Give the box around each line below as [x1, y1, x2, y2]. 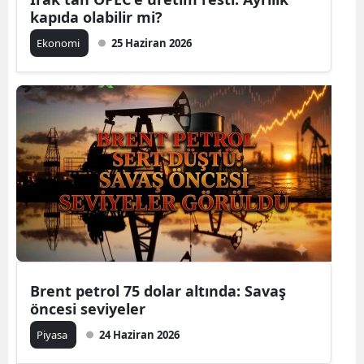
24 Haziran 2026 [99, 327, 180, 342]
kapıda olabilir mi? [30, 7, 162, 27]
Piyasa [37, 327, 70, 342]
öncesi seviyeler [30, 299, 145, 318]
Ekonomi [37, 36, 82, 50]
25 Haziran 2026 [111, 36, 192, 50]
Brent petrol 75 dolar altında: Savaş [30, 281, 286, 301]
